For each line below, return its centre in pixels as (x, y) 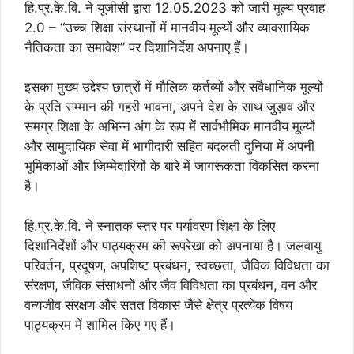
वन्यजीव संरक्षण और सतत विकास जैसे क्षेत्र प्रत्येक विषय (158, 305)
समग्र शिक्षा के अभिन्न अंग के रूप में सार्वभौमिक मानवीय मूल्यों (170, 126)
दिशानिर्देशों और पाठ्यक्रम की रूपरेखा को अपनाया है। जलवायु (173, 245)
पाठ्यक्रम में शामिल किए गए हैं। (100, 324)
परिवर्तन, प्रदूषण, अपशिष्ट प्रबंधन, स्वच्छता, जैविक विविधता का (177, 265)
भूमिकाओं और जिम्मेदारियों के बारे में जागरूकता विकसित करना (172, 166)
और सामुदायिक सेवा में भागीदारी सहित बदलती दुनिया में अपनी (169, 146)
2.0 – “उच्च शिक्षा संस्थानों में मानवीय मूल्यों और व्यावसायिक (167, 27)
